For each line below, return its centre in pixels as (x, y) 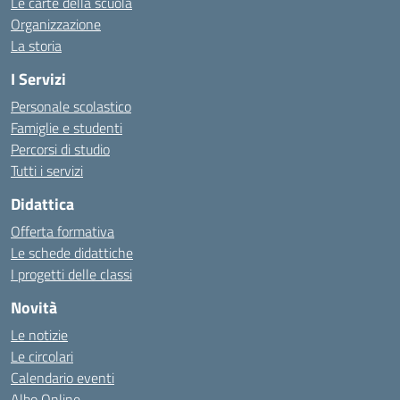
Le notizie (39, 335)
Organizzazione (56, 24)
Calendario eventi (62, 378)
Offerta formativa (62, 231)
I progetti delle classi (71, 274)
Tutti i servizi (47, 171)
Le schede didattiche (72, 253)
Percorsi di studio (60, 149)
